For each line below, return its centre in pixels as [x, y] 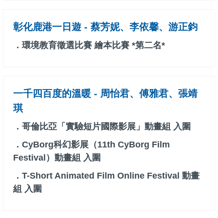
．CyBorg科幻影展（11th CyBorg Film [91, 145]
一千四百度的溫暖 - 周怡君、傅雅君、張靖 [105, 94]
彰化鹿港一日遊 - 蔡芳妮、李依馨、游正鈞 [105, 27]
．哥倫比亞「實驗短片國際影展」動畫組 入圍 [102, 127]
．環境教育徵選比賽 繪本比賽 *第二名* [89, 45]
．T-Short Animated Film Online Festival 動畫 [106, 176]
